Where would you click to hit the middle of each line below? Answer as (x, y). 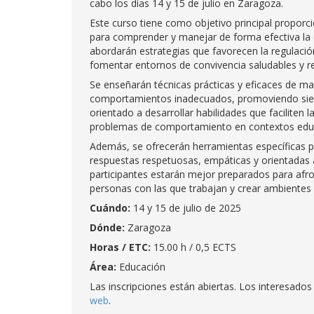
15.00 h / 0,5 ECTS (195, 247)
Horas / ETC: (122, 247)
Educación (141, 267)
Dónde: (107, 227)
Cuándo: (111, 208)
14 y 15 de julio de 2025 (187, 208)
